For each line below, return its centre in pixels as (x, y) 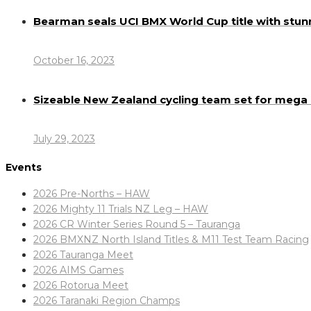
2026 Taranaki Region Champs (107, 300)
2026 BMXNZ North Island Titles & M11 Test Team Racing (171, 239)
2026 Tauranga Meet (83, 254)
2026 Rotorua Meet (81, 285)
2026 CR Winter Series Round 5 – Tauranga (137, 224)
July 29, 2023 (64, 138)
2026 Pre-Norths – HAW (92, 193)
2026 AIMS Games (78, 270)
